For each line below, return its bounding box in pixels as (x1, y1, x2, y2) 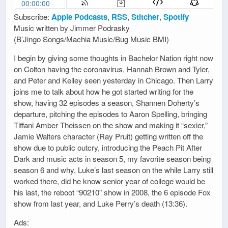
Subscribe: (14, 11, 51, 22)
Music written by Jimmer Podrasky (14, 22, 130, 33)
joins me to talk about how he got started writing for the (14, 86, 193, 97)
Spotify (163, 11, 189, 22)
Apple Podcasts (51, 11, 107, 22)
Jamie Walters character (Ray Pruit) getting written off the (14, 131, 203, 142)
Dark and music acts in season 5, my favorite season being (14, 153, 211, 164)
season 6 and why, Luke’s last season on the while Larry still (14, 164, 213, 176)
